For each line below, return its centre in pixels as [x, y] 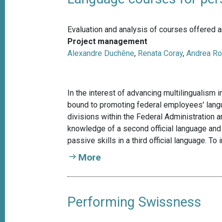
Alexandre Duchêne [101, 54]
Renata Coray [161, 54]
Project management [108, 42]
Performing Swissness [135, 202]
